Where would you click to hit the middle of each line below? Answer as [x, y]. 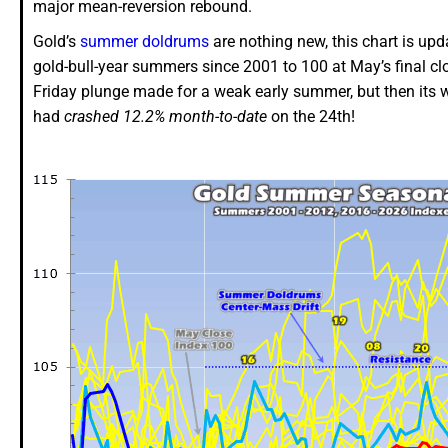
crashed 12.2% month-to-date [165, 117]
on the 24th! [311, 117]
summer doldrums [144, 42]
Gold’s [56, 42]
